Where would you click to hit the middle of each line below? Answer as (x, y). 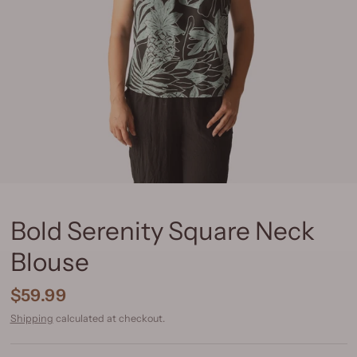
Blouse (49, 262)
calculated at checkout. (109, 318)
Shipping (31, 318)
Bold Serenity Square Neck (162, 231)
